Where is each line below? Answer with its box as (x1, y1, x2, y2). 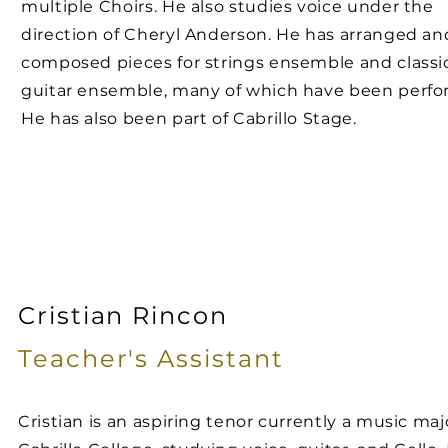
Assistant (157, 344, 284, 373)
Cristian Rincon (18, 301, 228, 330)
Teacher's (18, 344, 158, 373)
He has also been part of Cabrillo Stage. (21, 109, 357, 128)
